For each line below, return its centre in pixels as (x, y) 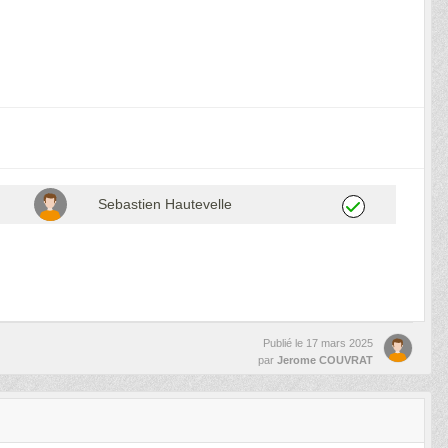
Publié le (284, 343)
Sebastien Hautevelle (164, 204)
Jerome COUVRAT (325, 360)
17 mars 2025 (339, 343)
